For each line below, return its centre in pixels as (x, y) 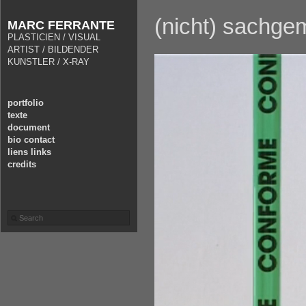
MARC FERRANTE (61, 25)
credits (22, 164)
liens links (29, 152)
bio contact (31, 140)
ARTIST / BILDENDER (53, 50)
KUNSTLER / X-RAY (48, 62)
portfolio (26, 103)
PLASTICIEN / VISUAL (54, 37)
